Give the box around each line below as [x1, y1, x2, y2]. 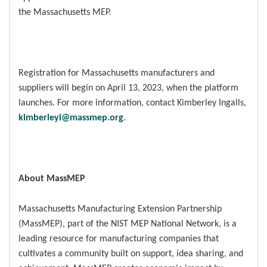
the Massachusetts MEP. [18, 6, 111, 18]
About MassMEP [18, 172, 85, 184]
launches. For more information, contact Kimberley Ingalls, [18, 97, 246, 108]
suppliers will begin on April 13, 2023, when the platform [18, 82, 238, 94]
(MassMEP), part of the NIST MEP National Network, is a [18, 218, 237, 229]
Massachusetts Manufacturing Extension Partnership [18, 203, 222, 215]
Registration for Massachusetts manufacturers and [18, 67, 215, 79]
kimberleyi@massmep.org [18, 111, 123, 123]
